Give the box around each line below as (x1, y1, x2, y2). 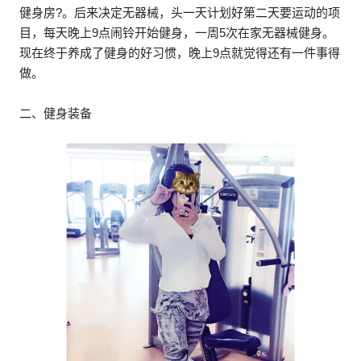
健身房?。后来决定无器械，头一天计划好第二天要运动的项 (19, 5, 340, 19)
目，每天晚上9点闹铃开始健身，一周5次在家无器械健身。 (19, 25, 334, 39)
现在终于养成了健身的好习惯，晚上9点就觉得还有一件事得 (19, 45, 340, 60)
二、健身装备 (19, 106, 92, 120)
